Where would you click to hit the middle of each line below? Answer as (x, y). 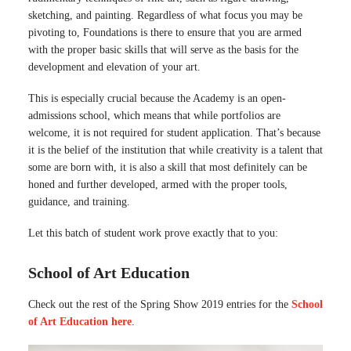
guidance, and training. (79, 202)
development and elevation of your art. (114, 67)
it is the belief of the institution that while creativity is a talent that (175, 150)
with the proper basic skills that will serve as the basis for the (163, 50)
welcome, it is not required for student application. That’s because (174, 133)
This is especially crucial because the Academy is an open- (157, 98)
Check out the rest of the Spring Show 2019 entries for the (160, 304)
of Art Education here (80, 322)
